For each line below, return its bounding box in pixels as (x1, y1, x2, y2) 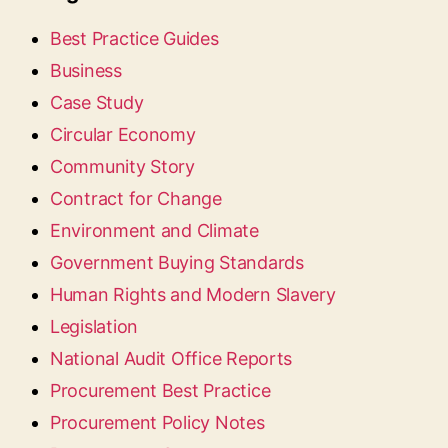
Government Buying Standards (50, 252, 304, 273)
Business (50, 60, 122, 81)
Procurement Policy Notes (50, 412, 265, 433)
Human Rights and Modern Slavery (50, 284, 336, 305)
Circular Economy (50, 124, 196, 145)
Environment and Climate (50, 220, 259, 241)
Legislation (50, 316, 139, 337)
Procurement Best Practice (50, 380, 271, 401)
